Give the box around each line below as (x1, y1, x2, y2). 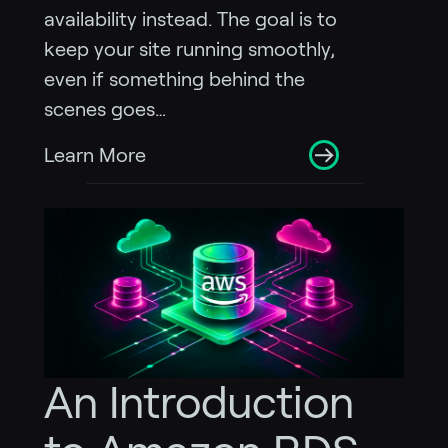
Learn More (44, 144, 146, 167)
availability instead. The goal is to (44, 8, 337, 31)
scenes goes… (44, 98, 166, 121)
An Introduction (44, 377, 354, 427)
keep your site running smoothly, (44, 38, 335, 61)
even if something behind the (44, 68, 305, 91)
